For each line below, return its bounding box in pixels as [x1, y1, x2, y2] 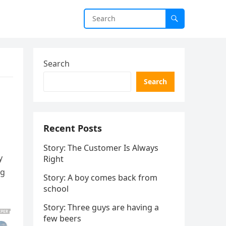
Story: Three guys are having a [43, 202, 159, 213]
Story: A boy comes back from [43, 172, 157, 183]
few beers [43, 213, 81, 224]
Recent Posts [43, 122, 102, 134]
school [43, 183, 69, 194]
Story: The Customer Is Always [43, 142, 158, 153]
